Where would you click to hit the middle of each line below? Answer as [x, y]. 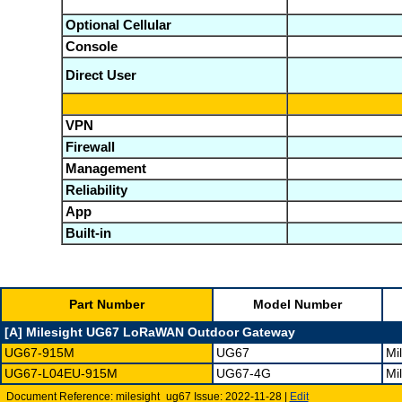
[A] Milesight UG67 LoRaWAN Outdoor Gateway [150, 332]
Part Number [107, 304]
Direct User [100, 75]
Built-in [88, 233]
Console [91, 46]
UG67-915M [39, 353]
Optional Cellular [118, 25]
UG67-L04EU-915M [61, 373]
